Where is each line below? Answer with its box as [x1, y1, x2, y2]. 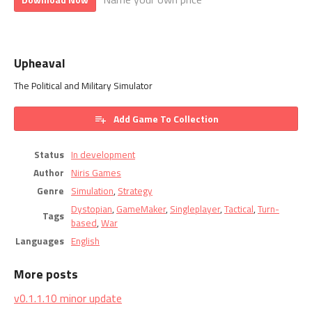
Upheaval [14, 53, 65, 72]
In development [71, 147, 135, 162]
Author [33, 165, 64, 180]
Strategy [118, 183, 153, 198]
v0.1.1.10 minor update [14, 289, 122, 306]
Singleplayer [170, 201, 220, 216]
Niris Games [71, 165, 121, 180]
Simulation [71, 183, 114, 198]
